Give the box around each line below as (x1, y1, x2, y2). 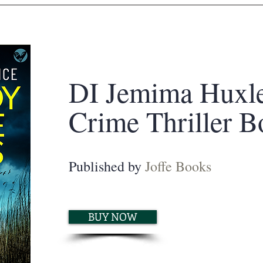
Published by (69, 157, 145, 176)
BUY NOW (88, 210, 137, 224)
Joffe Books (145, 157, 211, 176)
